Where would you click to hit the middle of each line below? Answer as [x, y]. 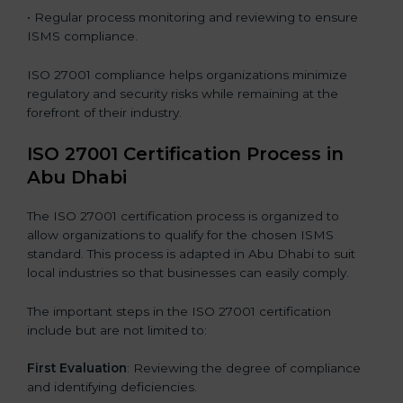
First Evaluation [77, 368]
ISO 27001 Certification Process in [185, 153]
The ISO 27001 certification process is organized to [183, 215]
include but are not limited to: [117, 330]
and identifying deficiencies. [112, 387]
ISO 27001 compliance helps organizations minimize [187, 74]
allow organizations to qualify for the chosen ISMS [180, 234]
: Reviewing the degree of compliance [244, 368]
